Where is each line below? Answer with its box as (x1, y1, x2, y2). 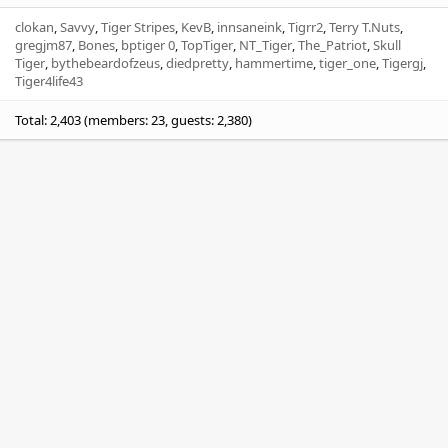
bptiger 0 (121, 36, 175, 55)
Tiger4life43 (15, 72, 83, 91)
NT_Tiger (239, 36, 292, 55)
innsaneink (217, 18, 282, 37)
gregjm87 (15, 36, 72, 55)
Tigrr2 (288, 18, 323, 37)
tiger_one (319, 54, 376, 73)
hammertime (235, 54, 313, 73)
